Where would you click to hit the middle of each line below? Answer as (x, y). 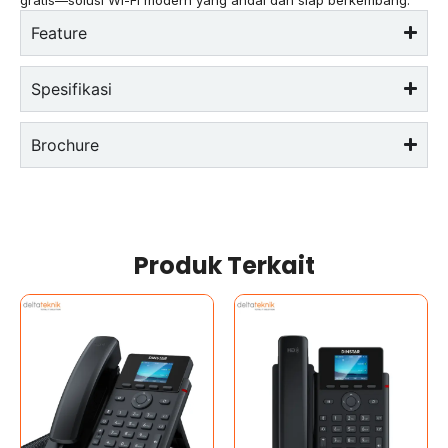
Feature (59, 32)
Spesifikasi (71, 88)
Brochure (65, 144)
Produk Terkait (224, 265)
